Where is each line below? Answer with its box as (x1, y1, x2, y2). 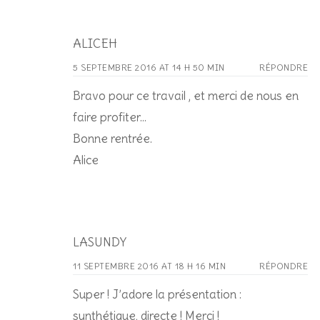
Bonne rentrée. (73, 130, 152, 146)
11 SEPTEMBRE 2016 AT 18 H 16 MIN (73, 260, 226, 271)
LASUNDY (73, 234, 126, 250)
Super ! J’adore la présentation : (73, 286, 241, 302)
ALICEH (73, 35, 117, 51)
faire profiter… (73, 109, 146, 125)
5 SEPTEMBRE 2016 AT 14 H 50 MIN (73, 61, 225, 73)
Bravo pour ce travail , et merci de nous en (73, 87, 299, 104)
